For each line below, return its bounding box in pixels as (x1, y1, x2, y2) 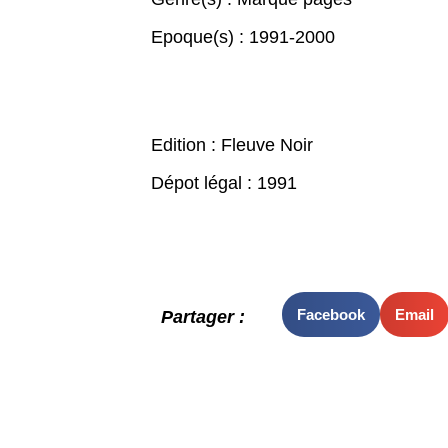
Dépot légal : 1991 (150, 173, 297, 193)
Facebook (296, 305, 365, 323)
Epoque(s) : (150, 27, 249, 47)
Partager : (160, 307, 245, 328)
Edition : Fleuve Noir (150, 135, 313, 155)
